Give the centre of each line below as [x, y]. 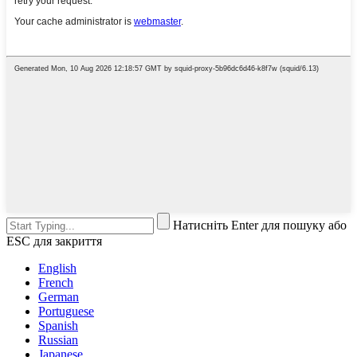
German [59, 297]
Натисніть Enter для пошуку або [260, 226]
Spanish [58, 326]
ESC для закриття [54, 241]
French [56, 283]
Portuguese [66, 312]
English [57, 269]
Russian [58, 340]
